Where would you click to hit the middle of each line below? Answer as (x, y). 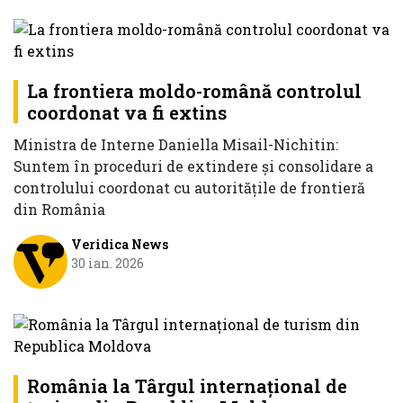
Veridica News (119, 245)
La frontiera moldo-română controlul (194, 91)
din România (59, 210)
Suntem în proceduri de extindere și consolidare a (193, 166)
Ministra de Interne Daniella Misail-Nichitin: (176, 145)
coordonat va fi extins (127, 113)
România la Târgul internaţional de (187, 385)
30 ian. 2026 (107, 264)
